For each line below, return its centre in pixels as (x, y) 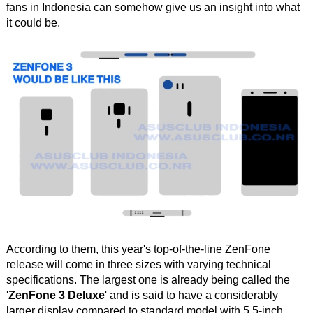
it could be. (33, 22)
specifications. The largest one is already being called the (148, 279)
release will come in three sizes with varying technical (138, 264)
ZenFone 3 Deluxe (56, 295)
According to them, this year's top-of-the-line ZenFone (138, 249)
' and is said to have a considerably (191, 295)
